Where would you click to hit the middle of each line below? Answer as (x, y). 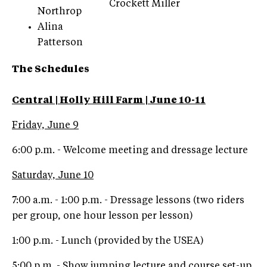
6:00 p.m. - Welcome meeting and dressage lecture (130, 150)
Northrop (60, 12)
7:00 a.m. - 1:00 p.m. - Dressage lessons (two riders (128, 201)
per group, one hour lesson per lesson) (103, 216)
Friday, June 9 (45, 125)
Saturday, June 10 (53, 176)
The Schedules (51, 69)
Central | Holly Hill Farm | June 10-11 (109, 100)
